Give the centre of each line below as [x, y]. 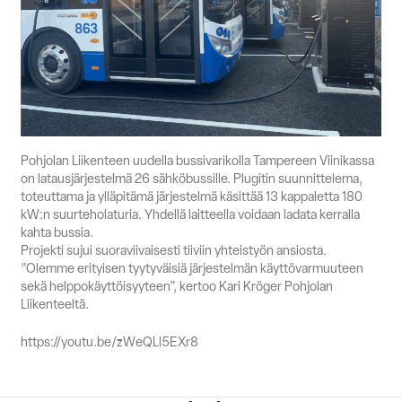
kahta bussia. [57, 232]
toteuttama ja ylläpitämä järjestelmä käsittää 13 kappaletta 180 [192, 197]
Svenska [159, 26]
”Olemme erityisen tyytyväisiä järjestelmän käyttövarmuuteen [192, 268]
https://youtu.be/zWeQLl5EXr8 [110, 341]
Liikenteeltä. [55, 304]
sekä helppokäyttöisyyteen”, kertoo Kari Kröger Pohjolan [177, 286]
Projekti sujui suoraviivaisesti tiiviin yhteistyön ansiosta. [174, 250]
